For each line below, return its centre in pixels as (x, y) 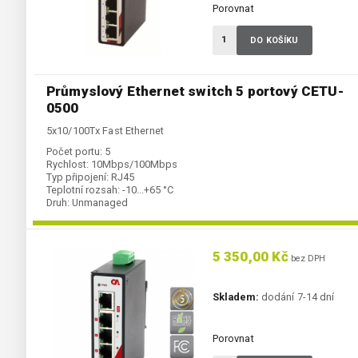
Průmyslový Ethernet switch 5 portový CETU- (195, 91)
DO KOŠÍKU (274, 41)
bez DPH (307, 259)
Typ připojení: (78, 177)
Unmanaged (100, 203)
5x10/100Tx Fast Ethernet (105, 131)
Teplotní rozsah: (83, 190)
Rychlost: (68, 165)
